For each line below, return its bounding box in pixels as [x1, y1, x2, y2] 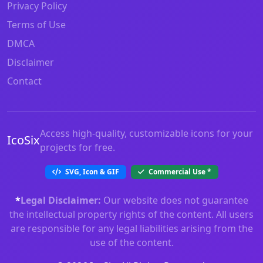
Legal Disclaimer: [20, 193, 101, 207]
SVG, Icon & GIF [63, 166, 119, 177]
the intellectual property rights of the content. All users [9, 207, 254, 221]
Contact [7, 74, 42, 87]
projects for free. [40, 140, 115, 154]
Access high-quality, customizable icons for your [40, 126, 253, 140]
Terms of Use [7, 18, 66, 31]
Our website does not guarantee [100, 193, 248, 207]
